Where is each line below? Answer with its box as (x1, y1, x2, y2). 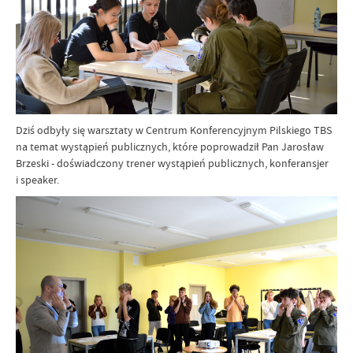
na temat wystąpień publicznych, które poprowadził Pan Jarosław (16, 139, 324, 154)
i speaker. (16, 173, 59, 188)
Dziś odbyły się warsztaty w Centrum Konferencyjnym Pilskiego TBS (16, 123, 332, 138)
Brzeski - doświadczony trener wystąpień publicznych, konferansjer (16, 156, 329, 171)
